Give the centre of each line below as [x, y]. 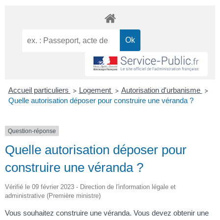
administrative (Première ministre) [53, 195]
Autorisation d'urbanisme [162, 90]
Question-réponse [32, 131]
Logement [96, 90]
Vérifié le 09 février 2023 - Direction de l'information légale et [90, 187]
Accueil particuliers [39, 90]
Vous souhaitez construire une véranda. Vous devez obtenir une [107, 213]
